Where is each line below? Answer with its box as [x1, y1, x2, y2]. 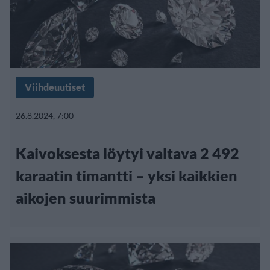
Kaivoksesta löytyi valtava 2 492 [16, 143, 239, 162]
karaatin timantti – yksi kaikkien [16, 166, 237, 184]
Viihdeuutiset [25, 81, 85, 93]
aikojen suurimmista [16, 188, 155, 207]
